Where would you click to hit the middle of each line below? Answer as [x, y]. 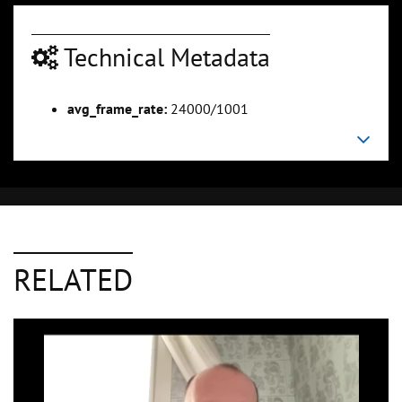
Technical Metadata [164, 57]
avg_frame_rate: [117, 109]
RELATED [73, 280]
